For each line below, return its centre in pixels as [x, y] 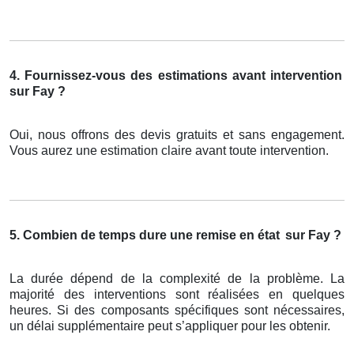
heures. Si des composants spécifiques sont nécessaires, [177, 311]
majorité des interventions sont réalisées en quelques [177, 295]
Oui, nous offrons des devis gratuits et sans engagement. [177, 135]
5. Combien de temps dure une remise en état [145, 235]
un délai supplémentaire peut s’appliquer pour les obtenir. [170, 326]
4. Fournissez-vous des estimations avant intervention [176, 76]
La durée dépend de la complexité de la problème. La [177, 279]
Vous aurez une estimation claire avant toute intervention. [169, 151]
